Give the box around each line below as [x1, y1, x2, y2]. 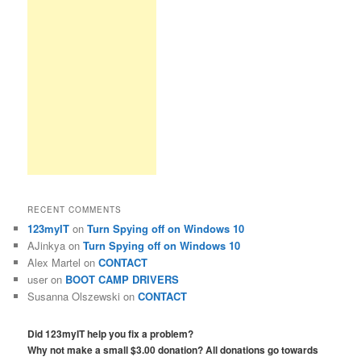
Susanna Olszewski [27, 288, 121, 304]
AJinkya [27, 237, 66, 253]
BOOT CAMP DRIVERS [65, 271, 180, 287]
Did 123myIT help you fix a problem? [27, 326, 194, 342]
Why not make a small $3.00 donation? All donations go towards [27, 342, 319, 358]
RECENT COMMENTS [27, 203, 122, 215]
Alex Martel [27, 254, 81, 270]
